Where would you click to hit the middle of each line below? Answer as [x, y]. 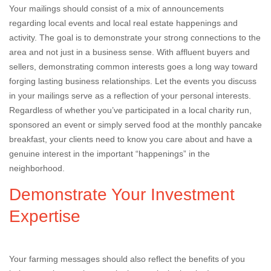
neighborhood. [37, 168]
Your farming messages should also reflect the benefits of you [127, 259]
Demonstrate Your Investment [122, 194]
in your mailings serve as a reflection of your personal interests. [130, 96]
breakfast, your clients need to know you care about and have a [131, 139]
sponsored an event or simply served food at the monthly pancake [135, 125]
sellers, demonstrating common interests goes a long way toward [133, 67]
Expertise [45, 216]
